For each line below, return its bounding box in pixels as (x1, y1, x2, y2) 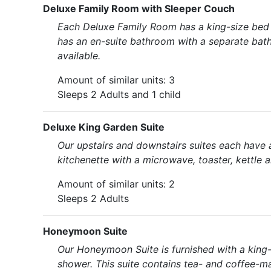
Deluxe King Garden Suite (43, 121, 165, 133)
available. (57, 50, 100, 62)
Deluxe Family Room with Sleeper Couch (43, 2, 235, 15)
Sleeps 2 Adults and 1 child (57, 88, 181, 100)
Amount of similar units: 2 (57, 178, 175, 190)
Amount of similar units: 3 (57, 74, 175, 86)
